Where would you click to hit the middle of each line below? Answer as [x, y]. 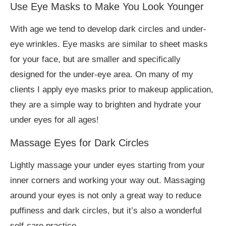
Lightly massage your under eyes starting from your [107, 165]
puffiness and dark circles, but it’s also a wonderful [106, 211]
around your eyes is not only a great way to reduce [106, 196]
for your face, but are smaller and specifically [95, 60]
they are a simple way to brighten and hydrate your [106, 105]
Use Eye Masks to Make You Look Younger [107, 7]
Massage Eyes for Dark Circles [79, 143]
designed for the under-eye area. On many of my [102, 75]
